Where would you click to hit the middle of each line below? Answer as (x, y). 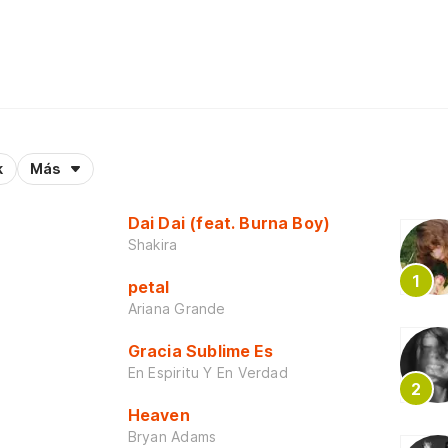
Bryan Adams (172, 436)
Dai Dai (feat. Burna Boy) (229, 222)
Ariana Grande (176, 308)
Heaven (158, 414)
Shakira (152, 244)
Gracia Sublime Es (200, 350)
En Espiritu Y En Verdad (207, 372)
